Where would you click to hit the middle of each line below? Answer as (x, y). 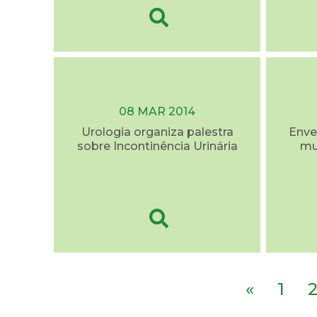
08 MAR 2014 (157, 112)
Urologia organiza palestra (157, 132)
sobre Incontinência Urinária (157, 146)
